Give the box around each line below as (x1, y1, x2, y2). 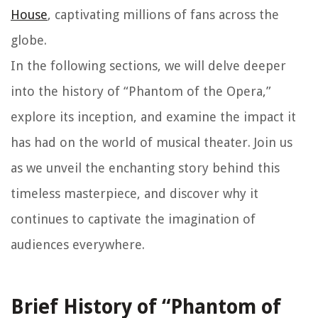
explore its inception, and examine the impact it (11, 109, 296, 125)
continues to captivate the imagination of (11, 212, 256, 227)
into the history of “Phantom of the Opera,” (11, 84, 271, 99)
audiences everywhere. (11, 237, 145, 253)
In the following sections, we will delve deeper (11, 58, 286, 74)
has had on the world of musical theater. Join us (11, 135, 292, 150)
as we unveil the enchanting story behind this (11, 160, 280, 176)
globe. (11, 33, 47, 48)
